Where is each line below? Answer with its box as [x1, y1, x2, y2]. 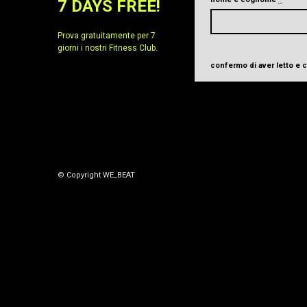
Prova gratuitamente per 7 [57, 30, 156, 40]
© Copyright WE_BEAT [57, 171, 135, 180]
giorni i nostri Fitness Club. [57, 42, 158, 53]
